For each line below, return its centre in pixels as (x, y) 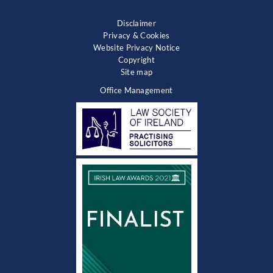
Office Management (136, 90)
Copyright (136, 59)
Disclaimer (136, 23)
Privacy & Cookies (136, 35)
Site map (136, 72)
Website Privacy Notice (136, 47)
